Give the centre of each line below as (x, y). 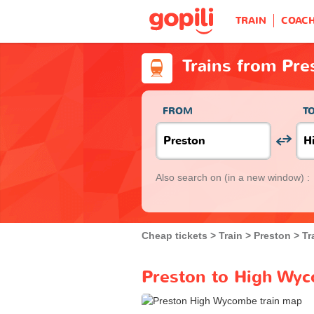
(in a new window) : (267, 177)
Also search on (190, 177)
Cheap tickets (175, 235)
